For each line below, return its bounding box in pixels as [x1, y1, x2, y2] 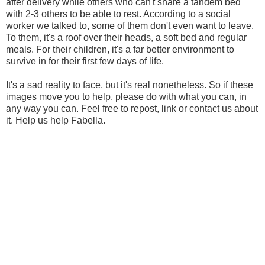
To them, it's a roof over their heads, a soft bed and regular [6, 32, 247, 43]
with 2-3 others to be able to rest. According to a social [6, 8, 231, 19]
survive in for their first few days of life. [6, 56, 164, 66]
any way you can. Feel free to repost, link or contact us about [6, 103, 258, 114]
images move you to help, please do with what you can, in [6, 91, 247, 102]
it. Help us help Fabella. [6, 115, 105, 125]
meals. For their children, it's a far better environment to [6, 44, 234, 54]
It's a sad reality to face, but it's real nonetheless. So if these [6, 79, 253, 90]
